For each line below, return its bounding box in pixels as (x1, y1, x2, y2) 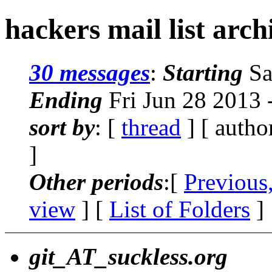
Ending (29, 86, 103, 113)
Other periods (29, 168, 163, 195)
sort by (29, 114, 95, 140)
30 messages (29, 59, 150, 86)
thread (121, 114, 181, 140)
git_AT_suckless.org (29, 243, 228, 270)
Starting (163, 59, 243, 86)
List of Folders (109, 195, 250, 222)
